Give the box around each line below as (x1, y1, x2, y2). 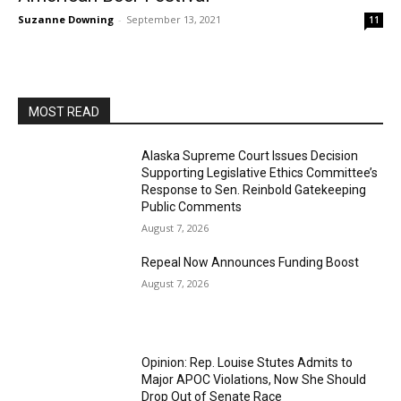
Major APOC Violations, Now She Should (141, 371, 367, 387)
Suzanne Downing (18, 13, 114, 26)
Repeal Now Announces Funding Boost (141, 255, 360, 269)
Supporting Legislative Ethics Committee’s (141, 166, 379, 180)
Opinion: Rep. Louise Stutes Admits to (141, 354, 354, 370)
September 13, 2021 (126, 13, 221, 26)
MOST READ (29, 105, 99, 119)
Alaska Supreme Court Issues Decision (141, 149, 359, 163)
